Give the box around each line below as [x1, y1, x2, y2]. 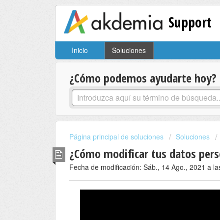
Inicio [72, 45, 88, 55]
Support [168, 12, 212, 31]
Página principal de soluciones [69, 132, 165, 142]
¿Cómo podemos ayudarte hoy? [69, 70, 217, 86]
